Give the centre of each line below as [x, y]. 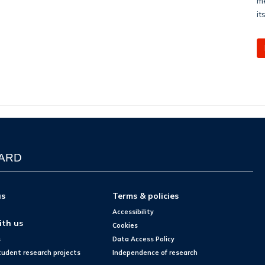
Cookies [125, 225]
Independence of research [155, 252]
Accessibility [133, 211]
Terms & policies [146, 196]
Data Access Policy [144, 239]
